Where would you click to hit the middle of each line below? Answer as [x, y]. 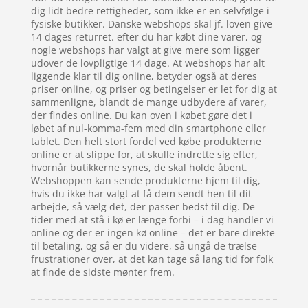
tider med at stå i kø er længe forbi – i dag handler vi [152, 220]
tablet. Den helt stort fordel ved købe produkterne [146, 142]
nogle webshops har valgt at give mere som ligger [145, 50]
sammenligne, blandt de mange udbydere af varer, [148, 102]
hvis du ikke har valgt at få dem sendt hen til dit [141, 194]
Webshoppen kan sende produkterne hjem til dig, [145, 181]
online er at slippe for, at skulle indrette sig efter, [144, 155]
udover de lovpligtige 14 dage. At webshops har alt [147, 63]
